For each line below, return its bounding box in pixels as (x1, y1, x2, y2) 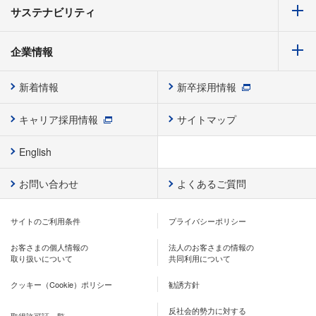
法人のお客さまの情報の (169, 241, 254, 253)
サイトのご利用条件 (11, 215, 80, 227)
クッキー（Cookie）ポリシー (11, 279, 112, 291)
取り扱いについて (11, 253, 73, 265)
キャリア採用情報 (19, 112, 98, 127)
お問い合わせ (19, 176, 78, 191)
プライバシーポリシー (169, 215, 246, 227)
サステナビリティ (11, 4, 95, 20)
